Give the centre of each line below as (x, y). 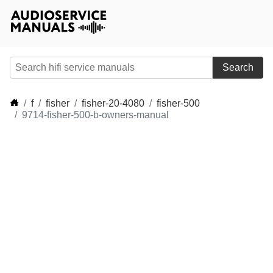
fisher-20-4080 (113, 103)
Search (238, 67)
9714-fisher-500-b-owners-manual (95, 115)
